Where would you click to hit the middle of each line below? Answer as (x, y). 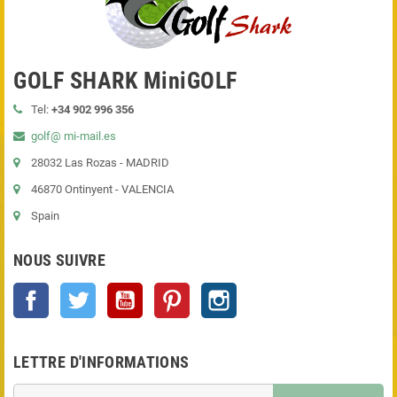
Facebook (74, 292)
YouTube (165, 292)
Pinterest (212, 292)
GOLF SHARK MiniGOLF (125, 81)
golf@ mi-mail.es (74, 136)
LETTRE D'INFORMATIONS (101, 362)
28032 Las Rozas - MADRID (100, 163)
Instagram (262, 292)
